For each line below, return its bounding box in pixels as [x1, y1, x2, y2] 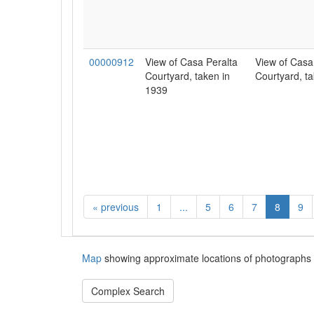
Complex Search [91, 284, 165, 298]
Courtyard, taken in [145, 69, 230, 83]
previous [98, 200, 139, 214]
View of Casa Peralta [145, 55, 238, 69]
